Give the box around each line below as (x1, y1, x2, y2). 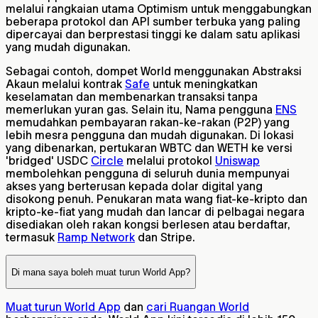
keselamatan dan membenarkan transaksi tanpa (6, 90, 258, 104)
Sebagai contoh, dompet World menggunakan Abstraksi (6, 65, 302, 78)
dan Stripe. (135, 231, 195, 244)
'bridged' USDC (6, 154, 91, 168)
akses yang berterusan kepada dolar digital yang (6, 180, 263, 193)
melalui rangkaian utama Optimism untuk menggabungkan (6, 2, 312, 16)
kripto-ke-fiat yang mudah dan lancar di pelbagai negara (6, 205, 305, 219)
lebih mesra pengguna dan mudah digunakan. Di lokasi (6, 128, 294, 142)
